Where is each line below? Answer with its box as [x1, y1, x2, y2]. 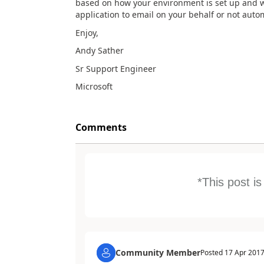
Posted [200, 247, 225, 258]
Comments [75, 121, 127, 134]
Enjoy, [75, 27, 98, 38]
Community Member [115, 246, 200, 258]
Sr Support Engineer [75, 62, 156, 74]
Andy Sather [75, 45, 124, 56]
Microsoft [75, 81, 113, 92]
